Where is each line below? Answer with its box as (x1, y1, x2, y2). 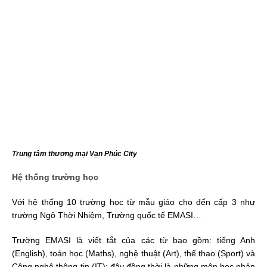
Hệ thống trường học (12, 172, 98, 182)
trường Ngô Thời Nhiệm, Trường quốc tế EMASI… (12, 210, 201, 220)
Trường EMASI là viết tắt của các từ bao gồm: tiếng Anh (12, 235, 255, 245)
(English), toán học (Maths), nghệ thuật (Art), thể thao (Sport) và (12, 248, 255, 258)
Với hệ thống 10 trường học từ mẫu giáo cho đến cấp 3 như (12, 197, 255, 207)
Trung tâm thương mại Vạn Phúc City (12, 149, 137, 158)
